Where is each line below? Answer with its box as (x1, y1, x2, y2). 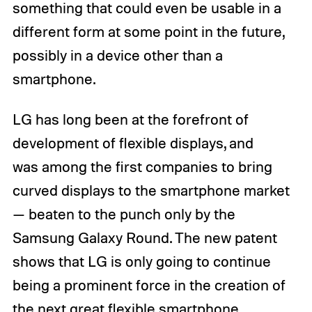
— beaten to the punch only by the (12, 205, 235, 224)
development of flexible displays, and (12, 134, 253, 153)
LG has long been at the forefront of (12, 110, 249, 129)
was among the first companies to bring (12, 157, 272, 176)
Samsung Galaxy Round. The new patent (12, 228, 277, 247)
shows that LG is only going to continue (12, 252, 271, 271)
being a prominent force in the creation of (12, 276, 286, 295)
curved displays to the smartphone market (12, 181, 290, 200)
